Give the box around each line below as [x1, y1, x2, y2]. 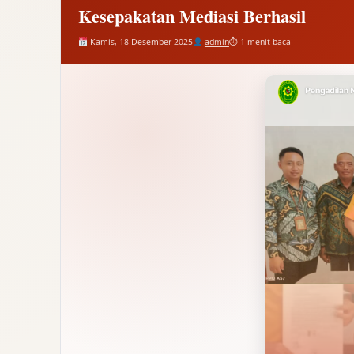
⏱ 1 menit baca [228, 36, 291, 47]
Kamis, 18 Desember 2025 [87, 36, 193, 47]
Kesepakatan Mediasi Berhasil [78, 2, 306, 29]
